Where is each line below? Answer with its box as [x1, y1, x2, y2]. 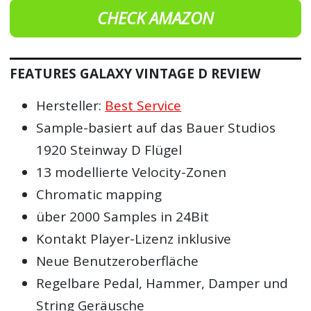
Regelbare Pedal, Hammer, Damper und [36, 274, 289, 293]
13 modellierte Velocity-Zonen [36, 163, 227, 182]
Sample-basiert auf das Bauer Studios [36, 119, 276, 137]
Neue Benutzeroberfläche [36, 252, 199, 271]
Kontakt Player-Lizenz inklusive [36, 230, 232, 249]
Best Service [105, 96, 182, 115]
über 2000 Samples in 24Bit [36, 208, 210, 226]
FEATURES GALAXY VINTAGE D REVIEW [10, 65, 261, 83]
